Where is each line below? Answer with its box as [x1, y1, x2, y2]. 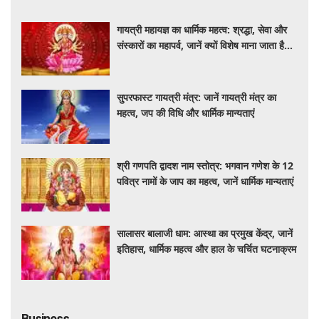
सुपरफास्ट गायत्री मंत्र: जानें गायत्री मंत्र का [117, 90, 277, 105]
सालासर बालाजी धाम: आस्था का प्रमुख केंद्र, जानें [117, 226, 293, 241]
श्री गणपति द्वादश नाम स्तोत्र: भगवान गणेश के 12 [117, 158, 294, 172]
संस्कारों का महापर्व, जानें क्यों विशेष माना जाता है [117, 38, 285, 52]
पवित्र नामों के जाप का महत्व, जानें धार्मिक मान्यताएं [117, 174, 294, 188]
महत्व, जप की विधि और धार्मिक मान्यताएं [117, 106, 255, 120]
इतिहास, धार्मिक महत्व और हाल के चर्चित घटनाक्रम [117, 242, 297, 256]
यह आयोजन [117, 53, 160, 68]
